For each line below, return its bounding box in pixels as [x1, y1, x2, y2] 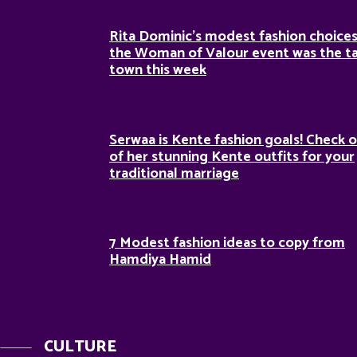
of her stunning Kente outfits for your [109, 144, 355, 169]
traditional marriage [109, 161, 239, 186]
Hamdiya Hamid [109, 248, 211, 273]
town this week [109, 57, 206, 82]
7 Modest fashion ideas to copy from [109, 231, 345, 256]
